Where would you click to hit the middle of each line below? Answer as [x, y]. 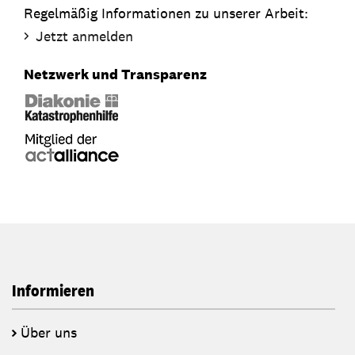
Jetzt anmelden [84, 36]
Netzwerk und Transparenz [115, 74]
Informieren [53, 290]
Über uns [49, 332]
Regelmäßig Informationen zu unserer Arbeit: [166, 13]
